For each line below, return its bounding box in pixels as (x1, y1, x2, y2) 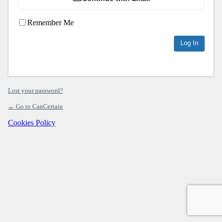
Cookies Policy (8, 118, 55, 127)
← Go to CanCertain (8, 103, 63, 111)
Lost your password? (8, 87, 63, 95)
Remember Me (27, 18, 74, 27)
